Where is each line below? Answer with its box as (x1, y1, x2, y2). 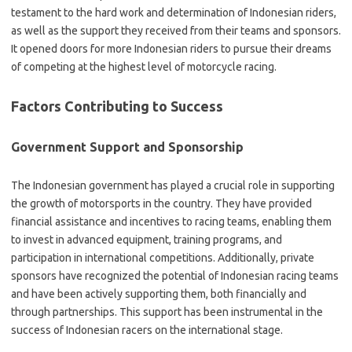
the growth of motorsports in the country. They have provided (11, 197, 312, 210)
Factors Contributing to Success (11, 98, 223, 114)
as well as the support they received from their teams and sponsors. (11, 24, 341, 37)
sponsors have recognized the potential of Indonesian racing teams (11, 269, 339, 282)
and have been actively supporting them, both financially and (11, 288, 306, 300)
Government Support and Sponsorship (11, 140, 244, 154)
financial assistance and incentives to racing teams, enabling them (11, 215, 332, 228)
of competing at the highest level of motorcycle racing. (11, 60, 277, 73)
